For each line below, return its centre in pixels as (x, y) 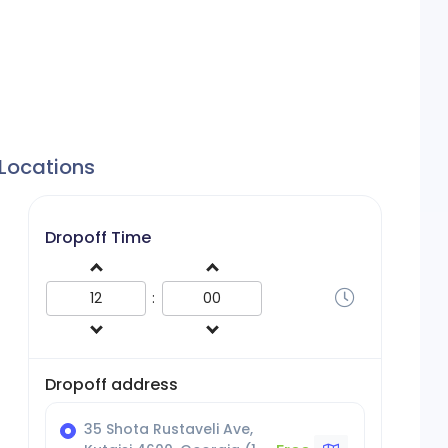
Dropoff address (111, 384)
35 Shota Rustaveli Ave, (168, 429)
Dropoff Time (98, 237)
